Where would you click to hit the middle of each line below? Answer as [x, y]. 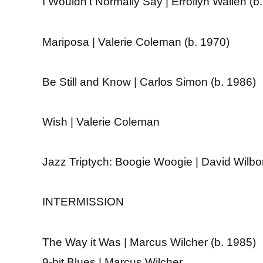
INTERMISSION [83, 202]
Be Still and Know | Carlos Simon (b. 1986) [149, 82]
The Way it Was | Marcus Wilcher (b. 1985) [149, 242]
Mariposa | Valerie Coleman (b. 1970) [136, 42]
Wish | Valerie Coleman [101, 122]
